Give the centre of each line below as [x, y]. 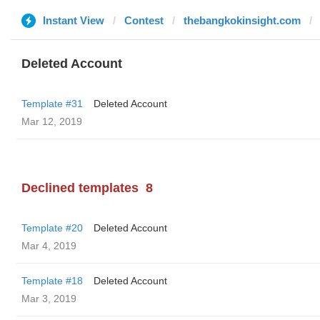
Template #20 [52, 228]
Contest [144, 20]
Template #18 [52, 281]
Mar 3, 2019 [49, 299]
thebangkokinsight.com [242, 20]
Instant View [74, 20]
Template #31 [52, 104]
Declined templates [80, 188]
